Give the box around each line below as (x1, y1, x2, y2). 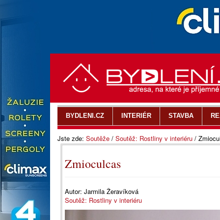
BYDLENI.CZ (66, 112, 104, 119)
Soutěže (86, 134, 110, 143)
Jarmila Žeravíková (84, 187, 138, 196)
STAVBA (168, 112, 193, 119)
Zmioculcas (65, 156, 121, 171)
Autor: (65, 187, 84, 196)
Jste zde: (57, 134, 86, 143)
